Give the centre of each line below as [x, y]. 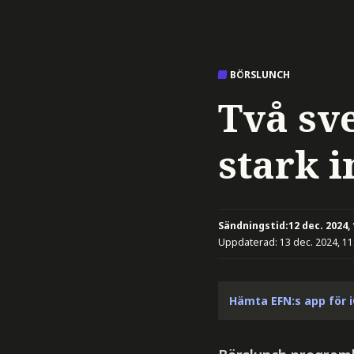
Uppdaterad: [249, 242]
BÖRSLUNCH [260, 75]
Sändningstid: [253, 225]
